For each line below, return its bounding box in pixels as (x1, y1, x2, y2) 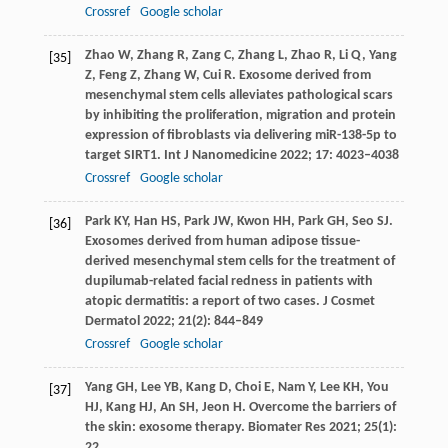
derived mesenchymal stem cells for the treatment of (84, 253, 395, 269)
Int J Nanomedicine (163, 147, 277, 163)
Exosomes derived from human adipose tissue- (84, 233, 360, 249)
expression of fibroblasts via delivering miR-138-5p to (84, 127, 397, 143)
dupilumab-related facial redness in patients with (84, 273, 373, 289)
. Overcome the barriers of (241, 399, 396, 415)
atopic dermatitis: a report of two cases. (84, 293, 323, 309)
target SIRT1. (84, 147, 164, 163)
